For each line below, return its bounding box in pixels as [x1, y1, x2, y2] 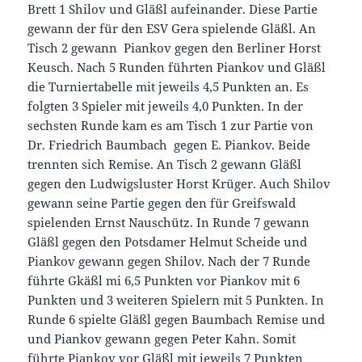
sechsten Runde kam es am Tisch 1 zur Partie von [27, 116, 314, 133]
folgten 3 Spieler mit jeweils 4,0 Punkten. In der [27, 97, 304, 114]
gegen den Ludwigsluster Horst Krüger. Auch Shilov [27, 175, 331, 192]
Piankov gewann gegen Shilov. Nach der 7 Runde [27, 252, 311, 269]
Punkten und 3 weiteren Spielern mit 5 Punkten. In [27, 291, 325, 308]
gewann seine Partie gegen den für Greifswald [27, 194, 297, 211]
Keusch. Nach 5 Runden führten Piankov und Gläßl [27, 58, 326, 75]
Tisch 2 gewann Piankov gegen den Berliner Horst [27, 39, 322, 56]
